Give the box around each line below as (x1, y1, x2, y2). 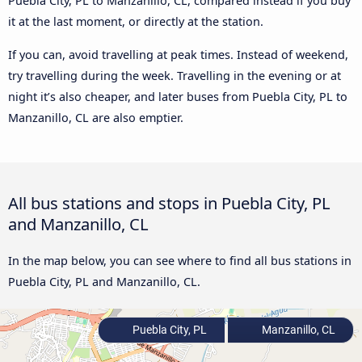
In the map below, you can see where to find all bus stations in (8, 252, 351, 268)
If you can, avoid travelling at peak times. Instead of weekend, (8, 46, 348, 62)
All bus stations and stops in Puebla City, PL (8, 191, 330, 214)
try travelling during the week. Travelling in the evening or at (8, 67, 341, 83)
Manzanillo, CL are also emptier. (8, 109, 183, 125)
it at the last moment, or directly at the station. (8, 14, 263, 30)
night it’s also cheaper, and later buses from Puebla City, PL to (8, 88, 347, 104)
